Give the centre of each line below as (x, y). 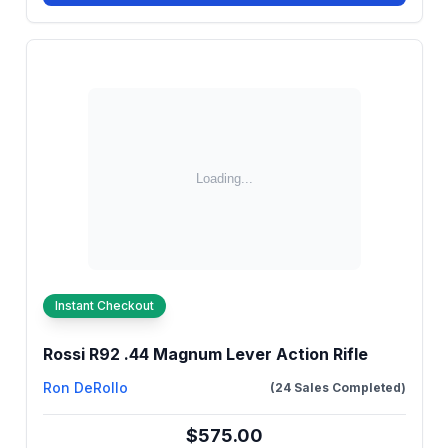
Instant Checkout (104, 305)
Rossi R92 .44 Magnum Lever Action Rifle (205, 354)
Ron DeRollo (85, 387)
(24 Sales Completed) (337, 387)
